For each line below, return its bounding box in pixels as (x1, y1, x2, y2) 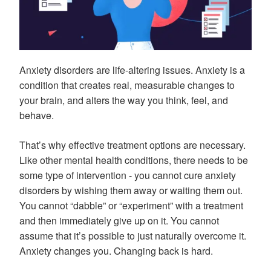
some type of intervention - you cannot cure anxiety (19, 168, 236, 182)
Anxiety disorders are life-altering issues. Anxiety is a (19, 63, 245, 77)
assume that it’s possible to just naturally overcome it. (19, 229, 246, 243)
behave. (19, 108, 54, 122)
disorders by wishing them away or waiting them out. (19, 183, 243, 197)
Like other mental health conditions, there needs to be (19, 153, 248, 167)
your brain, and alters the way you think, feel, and (19, 93, 228, 107)
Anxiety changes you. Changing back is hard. (19, 244, 213, 258)
